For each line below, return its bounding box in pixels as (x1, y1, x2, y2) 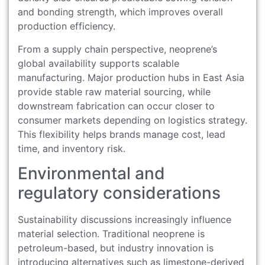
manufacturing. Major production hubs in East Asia (18, 71, 244, 83)
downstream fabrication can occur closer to (18, 99, 215, 112)
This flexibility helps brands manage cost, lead (18, 128, 225, 140)
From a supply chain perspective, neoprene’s (18, 43, 217, 55)
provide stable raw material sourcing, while (18, 85, 211, 98)
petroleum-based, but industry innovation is (18, 241, 214, 254)
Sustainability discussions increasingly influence (18, 213, 231, 225)
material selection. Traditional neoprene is (18, 227, 205, 240)
